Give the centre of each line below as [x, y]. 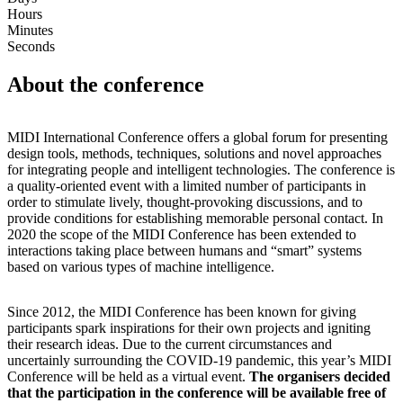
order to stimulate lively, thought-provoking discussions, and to [185, 201]
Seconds [31, 46]
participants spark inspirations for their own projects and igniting [189, 327]
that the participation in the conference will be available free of [197, 392]
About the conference [106, 84]
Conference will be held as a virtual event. [128, 376]
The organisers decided [320, 376]
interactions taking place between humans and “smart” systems [184, 250]
